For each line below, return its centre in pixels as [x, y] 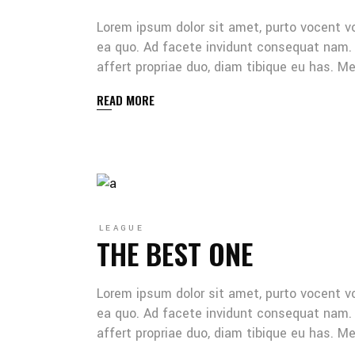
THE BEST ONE [175, 253]
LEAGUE [122, 228]
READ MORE [126, 100]
